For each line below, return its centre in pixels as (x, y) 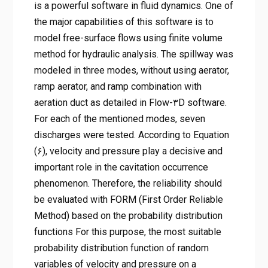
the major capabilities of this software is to (124, 22)
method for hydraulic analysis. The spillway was (133, 54)
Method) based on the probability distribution (128, 216)
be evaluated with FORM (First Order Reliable (128, 200)
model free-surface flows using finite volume (128, 38)
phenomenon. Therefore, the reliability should (128, 184)
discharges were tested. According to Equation (131, 135)
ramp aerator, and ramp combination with (118, 87)
